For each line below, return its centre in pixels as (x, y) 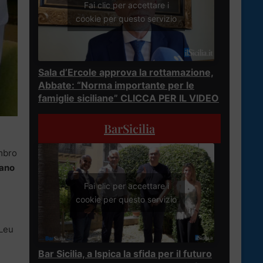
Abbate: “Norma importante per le (116, 85)
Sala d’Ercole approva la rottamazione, (126, 72)
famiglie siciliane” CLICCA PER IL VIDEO (129, 98)
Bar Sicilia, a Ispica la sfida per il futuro (125, 253)
